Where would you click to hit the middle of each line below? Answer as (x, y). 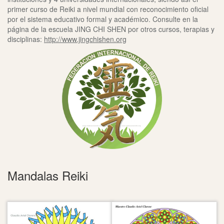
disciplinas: (26, 39)
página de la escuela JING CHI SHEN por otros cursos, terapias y (111, 29)
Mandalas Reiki (48, 175)
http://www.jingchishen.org (85, 39)
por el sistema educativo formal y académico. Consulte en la (103, 19)
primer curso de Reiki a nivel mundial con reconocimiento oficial (108, 9)
